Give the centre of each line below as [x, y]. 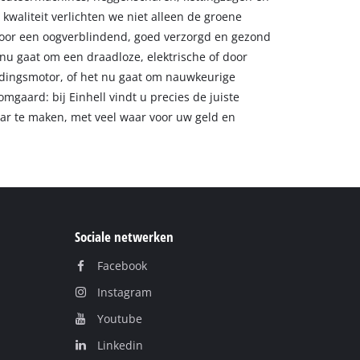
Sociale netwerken [125, 237]
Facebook [122, 266]
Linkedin [120, 346]
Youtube [119, 319]
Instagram [124, 292]
